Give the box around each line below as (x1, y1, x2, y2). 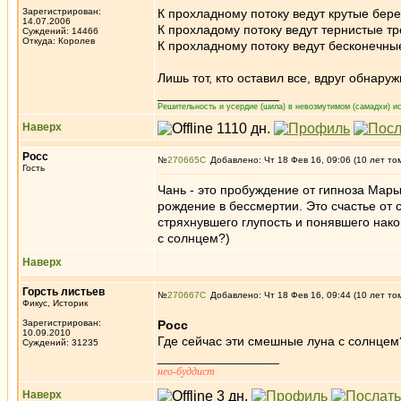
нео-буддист (158, 365, 215, 378)
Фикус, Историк (22, 298, 88, 308)
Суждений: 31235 (22, 337, 98, 347)
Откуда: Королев (22, 36, 95, 46)
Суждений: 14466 (22, 26, 98, 36)
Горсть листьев (22, 286, 105, 298)
